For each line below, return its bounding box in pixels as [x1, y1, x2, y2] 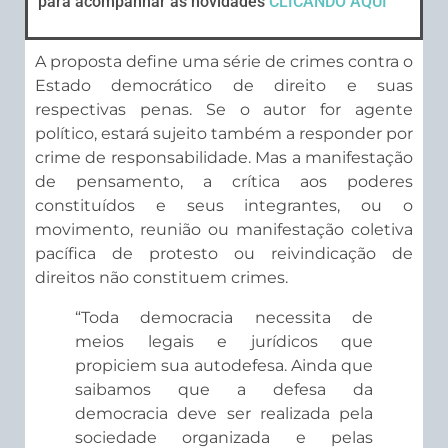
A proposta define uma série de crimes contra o [35, 52, 413, 72]
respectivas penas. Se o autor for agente [35, 100, 413, 120]
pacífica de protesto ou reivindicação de [35, 244, 413, 264]
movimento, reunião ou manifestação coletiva [35, 220, 413, 240]
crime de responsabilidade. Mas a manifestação [35, 148, 413, 168]
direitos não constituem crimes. [35, 268, 288, 288]
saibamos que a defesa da [75, 380, 373, 400]
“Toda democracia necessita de [75, 308, 373, 328]
